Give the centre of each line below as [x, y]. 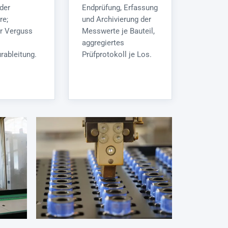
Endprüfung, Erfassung [120, 8]
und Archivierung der [117, 20]
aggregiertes [103, 43]
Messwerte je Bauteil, [118, 31]
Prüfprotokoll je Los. [117, 55]
